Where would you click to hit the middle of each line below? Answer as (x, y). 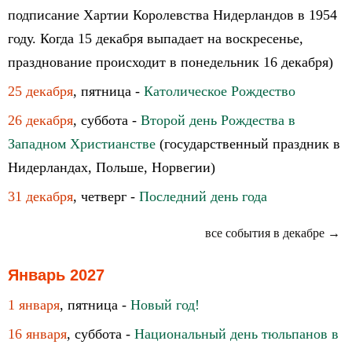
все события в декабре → (273, 233)
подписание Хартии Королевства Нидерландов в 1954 (172, 15)
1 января (34, 305)
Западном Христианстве (82, 144)
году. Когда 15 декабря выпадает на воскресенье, (156, 38)
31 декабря (40, 196)
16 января (37, 334)
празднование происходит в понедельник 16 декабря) (170, 62)
